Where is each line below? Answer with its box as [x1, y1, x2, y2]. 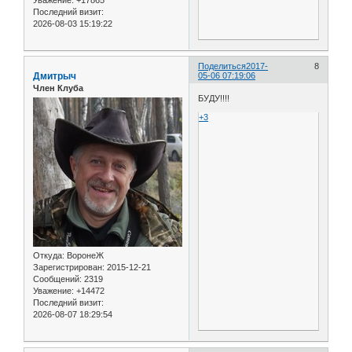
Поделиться [198, 60, 247, 71]
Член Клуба [33, 82, 83, 93]
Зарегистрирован [33, 262, 102, 273]
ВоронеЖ [64, 251, 104, 261]
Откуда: [33, 251, 64, 261]
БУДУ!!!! [198, 93, 230, 104]
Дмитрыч [33, 70, 76, 82]
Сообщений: [33, 274, 82, 284]
